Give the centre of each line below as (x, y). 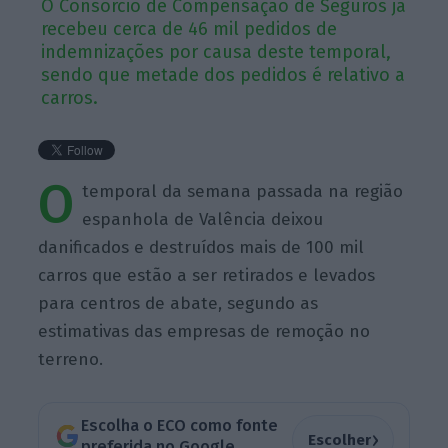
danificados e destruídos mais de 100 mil (201, 247)
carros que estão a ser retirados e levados (207, 275)
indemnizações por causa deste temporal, (216, 51)
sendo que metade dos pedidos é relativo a (223, 74)
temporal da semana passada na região (243, 191)
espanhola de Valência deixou (203, 219)
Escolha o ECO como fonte (179, 426)
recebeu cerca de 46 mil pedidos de (189, 28)
